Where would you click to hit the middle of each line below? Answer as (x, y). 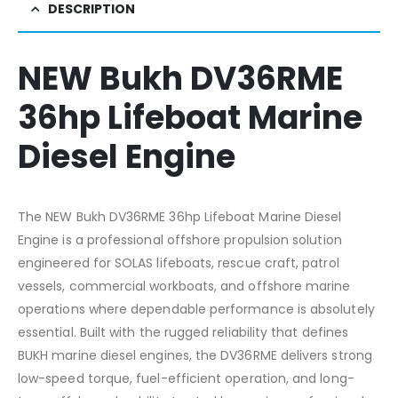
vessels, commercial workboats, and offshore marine (184, 286)
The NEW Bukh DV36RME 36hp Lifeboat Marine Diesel (180, 216)
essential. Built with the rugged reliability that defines (183, 332)
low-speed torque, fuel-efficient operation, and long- (186, 378)
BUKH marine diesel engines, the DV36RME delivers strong (195, 355)
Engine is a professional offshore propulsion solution (180, 239)
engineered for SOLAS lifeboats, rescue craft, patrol (179, 263)
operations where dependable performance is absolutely (196, 309)
